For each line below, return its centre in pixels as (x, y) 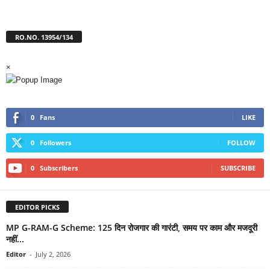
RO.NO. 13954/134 (44, 37)
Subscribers (59, 168)
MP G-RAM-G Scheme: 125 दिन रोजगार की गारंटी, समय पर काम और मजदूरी (132, 228)
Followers (55, 143)
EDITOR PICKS (37, 207)
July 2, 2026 (53, 254)
